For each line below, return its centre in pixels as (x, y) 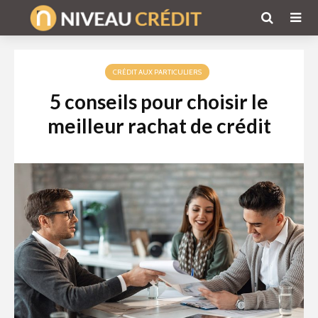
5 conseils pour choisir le (159, 102)
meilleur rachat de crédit (159, 126)
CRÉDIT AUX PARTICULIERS (157, 72)
